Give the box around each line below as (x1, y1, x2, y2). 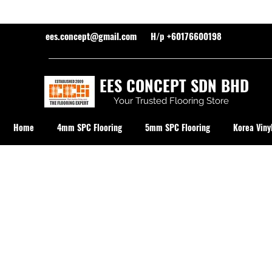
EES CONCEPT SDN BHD (100, 73, 249, 97)
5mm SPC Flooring (145, 121, 210, 134)
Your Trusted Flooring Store (114, 95, 229, 106)
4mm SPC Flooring (57, 121, 122, 134)
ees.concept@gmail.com (46, 29, 137, 42)
